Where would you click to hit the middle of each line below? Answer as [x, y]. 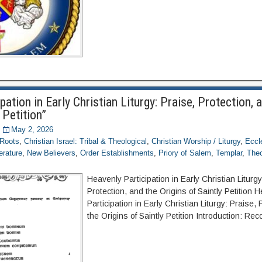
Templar [229, 153]
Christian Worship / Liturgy [196, 141]
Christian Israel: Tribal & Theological [86, 141]
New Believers [51, 153]
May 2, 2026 [32, 130]
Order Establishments [117, 153]
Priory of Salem [185, 153]
